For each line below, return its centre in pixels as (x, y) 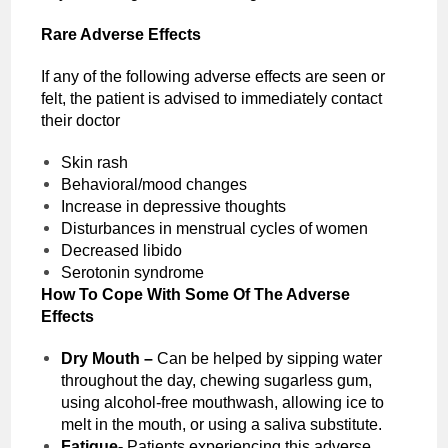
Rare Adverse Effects (121, 34)
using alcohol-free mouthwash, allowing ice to (223, 402)
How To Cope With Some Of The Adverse (196, 294)
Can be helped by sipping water (270, 358)
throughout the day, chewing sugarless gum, (217, 380)
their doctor (81, 120)
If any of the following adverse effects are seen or (213, 76)
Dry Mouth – (109, 358)
